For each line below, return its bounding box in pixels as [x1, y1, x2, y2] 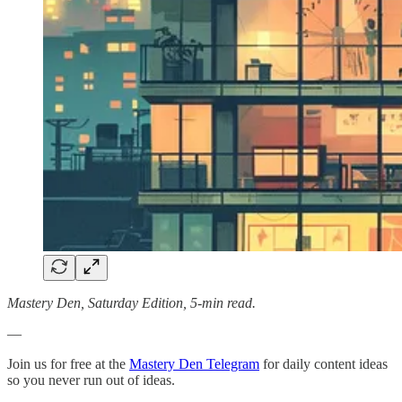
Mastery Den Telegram [129, 355, 259, 371]
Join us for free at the [7, 355, 129, 371]
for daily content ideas [259, 355, 388, 371]
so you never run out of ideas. [7, 371, 175, 388]
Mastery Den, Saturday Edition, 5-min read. [7, 294, 256, 310]
